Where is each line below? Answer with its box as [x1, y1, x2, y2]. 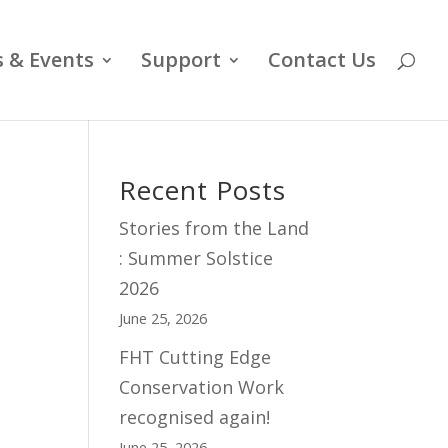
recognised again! [119, 405, 271, 429]
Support [141, 46, 221, 73]
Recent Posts [119, 172, 287, 208]
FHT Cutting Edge [119, 345, 272, 369]
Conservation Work [119, 375, 285, 399]
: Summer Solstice [119, 246, 274, 270]
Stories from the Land [119, 216, 310, 240]
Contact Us [268, 46, 376, 73]
